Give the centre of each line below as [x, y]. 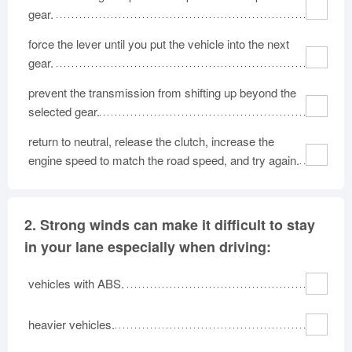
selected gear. [64, 111]
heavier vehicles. [71, 324]
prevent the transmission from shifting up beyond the [162, 92]
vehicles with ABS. [76, 283]
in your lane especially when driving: [148, 247]
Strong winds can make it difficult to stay [178, 225]
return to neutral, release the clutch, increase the [151, 141]
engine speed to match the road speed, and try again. [164, 160]
